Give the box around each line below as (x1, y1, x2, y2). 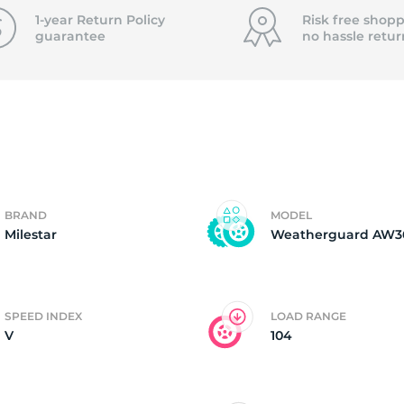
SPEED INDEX (5, 309, 82, 323)
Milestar (5, 226, 57, 243)
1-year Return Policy (34, 12, 165, 28)
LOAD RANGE (271, 309, 346, 323)
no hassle (301, 28, 368, 44)
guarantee (34, 28, 106, 44)
